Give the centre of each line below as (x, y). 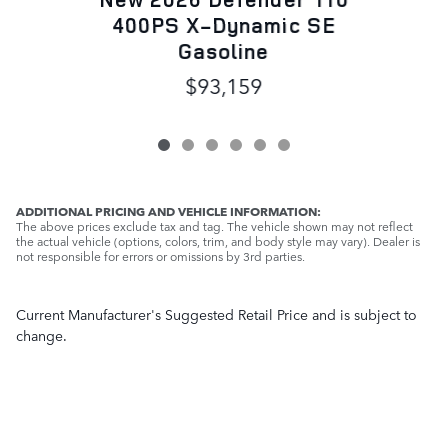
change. (41, 335)
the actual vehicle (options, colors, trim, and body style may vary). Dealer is (218, 241)
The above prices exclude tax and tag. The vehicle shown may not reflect (214, 226)
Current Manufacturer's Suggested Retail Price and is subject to (216, 314)
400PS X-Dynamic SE (224, 25)
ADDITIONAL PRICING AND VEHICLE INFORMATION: (168, 211)
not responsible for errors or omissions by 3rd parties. (160, 256)
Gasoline (224, 51)
